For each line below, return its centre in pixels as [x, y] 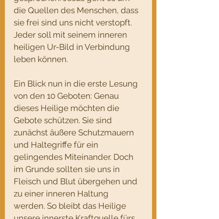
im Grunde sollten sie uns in [68, 169]
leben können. [41, 59]
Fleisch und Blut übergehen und [77, 182]
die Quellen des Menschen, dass [77, 11]
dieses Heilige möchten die [67, 108]
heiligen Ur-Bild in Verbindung [73, 47]
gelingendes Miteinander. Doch [75, 157]
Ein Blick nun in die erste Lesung [77, 84]
